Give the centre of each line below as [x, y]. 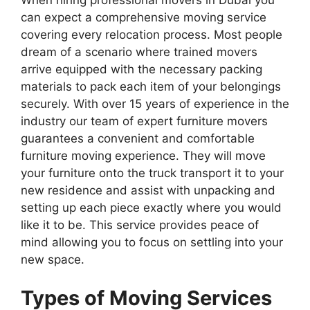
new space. [53, 260]
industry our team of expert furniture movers [144, 121]
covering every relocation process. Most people [152, 35]
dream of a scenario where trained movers [139, 52]
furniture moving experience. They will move [143, 156]
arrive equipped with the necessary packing [142, 70]
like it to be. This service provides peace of [140, 225]
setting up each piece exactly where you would [151, 208]
